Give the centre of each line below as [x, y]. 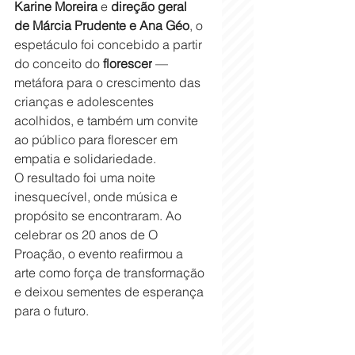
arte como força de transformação [111, 272]
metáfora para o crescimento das [109, 82]
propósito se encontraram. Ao [99, 215]
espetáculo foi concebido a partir [110, 44]
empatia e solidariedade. [85, 158]
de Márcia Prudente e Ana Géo [102, 25]
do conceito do [59, 63]
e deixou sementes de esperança [111, 291]
